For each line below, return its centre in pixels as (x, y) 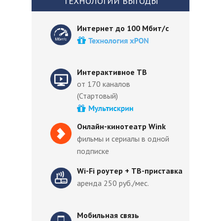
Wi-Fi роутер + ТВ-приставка (130, 171)
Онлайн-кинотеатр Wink (121, 126)
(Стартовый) (97, 96)
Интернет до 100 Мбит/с (124, 28)
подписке (93, 151)
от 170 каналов (104, 84)
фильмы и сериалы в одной (123, 139)
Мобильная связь (108, 215)
